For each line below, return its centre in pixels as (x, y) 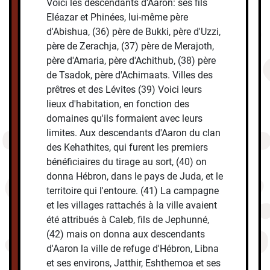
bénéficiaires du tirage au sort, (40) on (127, 162)
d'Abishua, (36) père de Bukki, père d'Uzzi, (134, 32)
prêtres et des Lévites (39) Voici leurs (124, 90)
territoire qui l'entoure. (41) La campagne (133, 191)
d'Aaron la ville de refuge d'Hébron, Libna (133, 249)
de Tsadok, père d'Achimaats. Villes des (130, 75)
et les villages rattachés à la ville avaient (132, 206)
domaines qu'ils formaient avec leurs (125, 119)
